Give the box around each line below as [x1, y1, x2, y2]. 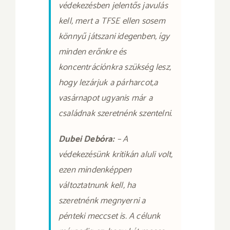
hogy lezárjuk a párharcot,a [58, 75, 158, 90]
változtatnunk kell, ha [58, 178, 136, 193]
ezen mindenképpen [58, 162, 132, 177]
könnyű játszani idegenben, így [58, 29, 169, 44]
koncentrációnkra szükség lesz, [58, 60, 171, 74]
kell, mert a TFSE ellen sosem [58, 13, 165, 28]
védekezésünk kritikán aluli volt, [58, 147, 173, 162]
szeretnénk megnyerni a [58, 193, 146, 208]
